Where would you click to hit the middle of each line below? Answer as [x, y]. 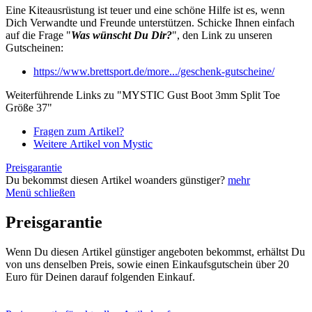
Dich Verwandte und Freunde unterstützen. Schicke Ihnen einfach [150, 23]
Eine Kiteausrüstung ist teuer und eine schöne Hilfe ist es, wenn [145, 10]
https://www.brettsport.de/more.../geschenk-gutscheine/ [154, 72]
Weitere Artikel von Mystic [93, 144]
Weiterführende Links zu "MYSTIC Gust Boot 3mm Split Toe [143, 95]
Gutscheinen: [34, 48]
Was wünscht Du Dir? [122, 36]
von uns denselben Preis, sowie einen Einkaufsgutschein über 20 [147, 265]
